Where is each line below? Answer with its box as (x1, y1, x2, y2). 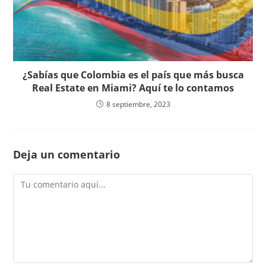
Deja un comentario (13, 147, 121, 162)
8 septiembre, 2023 (106, 99, 170, 110)
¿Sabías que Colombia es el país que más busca (22, 68, 244, 82)
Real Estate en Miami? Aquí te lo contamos (32, 81, 234, 95)
